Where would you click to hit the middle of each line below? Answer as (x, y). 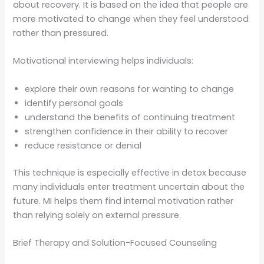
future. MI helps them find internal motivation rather (123, 201)
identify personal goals (74, 103)
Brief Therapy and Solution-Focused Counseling (115, 242)
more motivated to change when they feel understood (131, 19)
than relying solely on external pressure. (97, 215)
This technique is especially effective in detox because (130, 172)
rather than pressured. (61, 33)
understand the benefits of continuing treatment (130, 117)
